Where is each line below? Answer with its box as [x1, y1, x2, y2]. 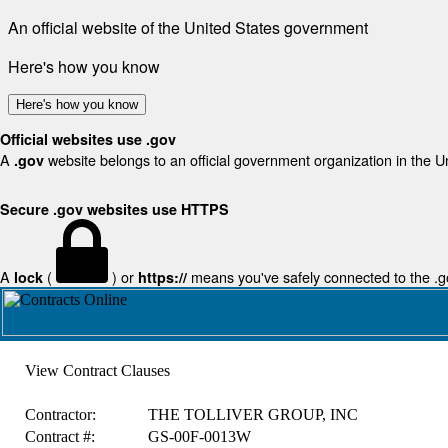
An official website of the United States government [8, 16, 368, 39]
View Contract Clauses [24, 362, 170, 379]
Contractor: [24, 406, 96, 423]
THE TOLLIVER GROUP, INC [147, 406, 358, 423]
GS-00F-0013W [147, 428, 251, 445]
